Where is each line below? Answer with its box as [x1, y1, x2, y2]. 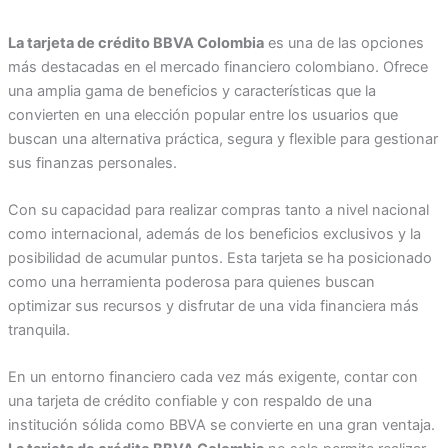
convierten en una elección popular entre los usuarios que [7, 105, 398, 124]
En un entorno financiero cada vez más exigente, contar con [7, 368, 418, 387]
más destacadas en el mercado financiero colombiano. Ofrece [7, 57, 428, 76]
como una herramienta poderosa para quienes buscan [7, 273, 375, 292]
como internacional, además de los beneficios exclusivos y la [7, 225, 421, 244]
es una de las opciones [263, 33, 424, 52]
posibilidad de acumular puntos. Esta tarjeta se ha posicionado [7, 249, 432, 268]
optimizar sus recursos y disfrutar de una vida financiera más [7, 297, 419, 316]
